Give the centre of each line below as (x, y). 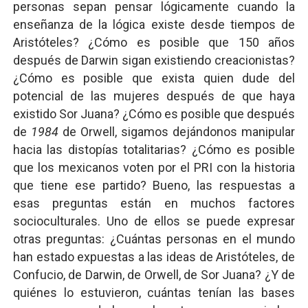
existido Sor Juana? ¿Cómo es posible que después (154, 114)
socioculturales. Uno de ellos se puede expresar (154, 221)
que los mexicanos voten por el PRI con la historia (154, 167)
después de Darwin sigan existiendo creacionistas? (154, 60)
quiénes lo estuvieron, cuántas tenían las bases (154, 293)
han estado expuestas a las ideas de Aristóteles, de (154, 257)
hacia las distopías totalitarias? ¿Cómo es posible (154, 150)
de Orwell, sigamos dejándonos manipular (177, 132)
